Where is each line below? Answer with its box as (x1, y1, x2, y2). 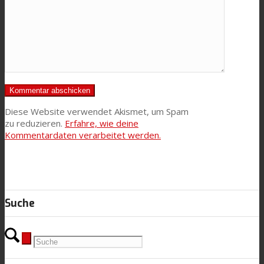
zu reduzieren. (5, 117, 65, 130)
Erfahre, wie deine (65, 117, 138, 130)
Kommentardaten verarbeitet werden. (5, 129, 161, 141)
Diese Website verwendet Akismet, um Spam (5, 105, 189, 118)
